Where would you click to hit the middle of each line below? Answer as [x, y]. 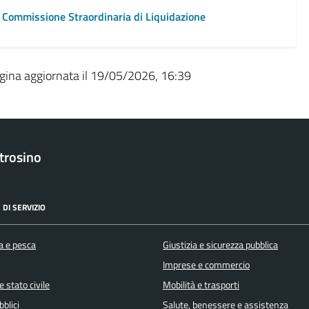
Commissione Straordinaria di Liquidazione [104, 17]
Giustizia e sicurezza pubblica [220, 245]
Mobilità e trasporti [201, 285]
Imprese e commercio [206, 265]
